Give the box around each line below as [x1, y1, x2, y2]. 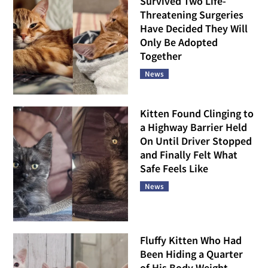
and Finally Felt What [140, 148, 237, 162]
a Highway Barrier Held [140, 120, 247, 135]
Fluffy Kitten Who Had [140, 233, 242, 248]
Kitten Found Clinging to [140, 106, 254, 121]
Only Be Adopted [140, 35, 218, 49]
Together [140, 48, 182, 63]
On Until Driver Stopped [140, 134, 252, 148]
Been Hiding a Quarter [140, 247, 243, 261]
